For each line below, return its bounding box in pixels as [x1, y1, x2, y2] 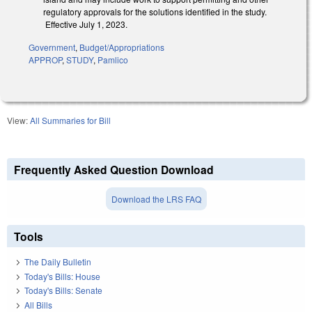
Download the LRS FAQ [111, 193, 201, 205]
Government [29, 41, 75, 54]
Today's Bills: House [24, 270, 100, 282]
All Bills [24, 298, 52, 311]
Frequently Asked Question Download [14, 162, 214, 178]
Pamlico [97, 54, 128, 66]
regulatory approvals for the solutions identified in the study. [43, 6, 267, 18]
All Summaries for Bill [30, 114, 111, 127]
